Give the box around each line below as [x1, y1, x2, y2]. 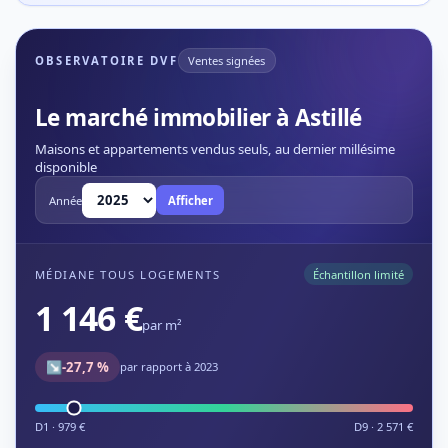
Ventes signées [188, 52, 266, 68]
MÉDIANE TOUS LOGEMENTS [34, 266, 221, 282]
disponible [34, 158, 97, 176]
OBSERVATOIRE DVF [34, 52, 178, 68]
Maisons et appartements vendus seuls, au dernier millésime [34, 140, 395, 158]
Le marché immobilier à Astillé [34, 101, 362, 133]
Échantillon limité [312, 266, 404, 282]
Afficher [167, 192, 213, 208]
